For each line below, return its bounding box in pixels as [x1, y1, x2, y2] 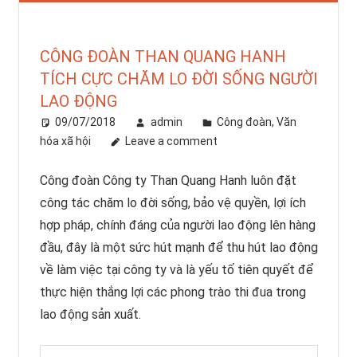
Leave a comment [125, 135, 218, 148]
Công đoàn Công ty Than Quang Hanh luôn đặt [39, 173, 296, 189]
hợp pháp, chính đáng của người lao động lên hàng [39, 218, 316, 233]
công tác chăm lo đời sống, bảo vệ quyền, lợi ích [39, 195, 306, 211]
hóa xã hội [39, 135, 91, 148]
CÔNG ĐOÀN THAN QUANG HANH [39, 47, 286, 67]
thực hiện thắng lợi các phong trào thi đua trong [39, 284, 306, 300]
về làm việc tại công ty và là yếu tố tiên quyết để [39, 262, 313, 278]
